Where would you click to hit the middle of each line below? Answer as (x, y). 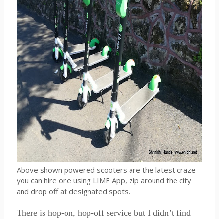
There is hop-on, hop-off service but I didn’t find (103, 213)
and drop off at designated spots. (73, 191)
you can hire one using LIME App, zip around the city (104, 180)
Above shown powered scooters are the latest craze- (107, 170)
